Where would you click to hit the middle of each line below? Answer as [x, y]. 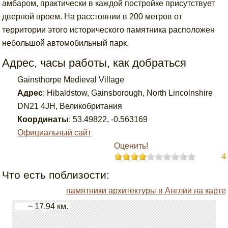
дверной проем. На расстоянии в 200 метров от [92, 17]
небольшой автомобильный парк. [66, 43]
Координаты [43, 119]
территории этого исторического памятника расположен [109, 30]
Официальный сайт [54, 133]
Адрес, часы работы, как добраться [94, 63]
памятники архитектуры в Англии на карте [146, 191]
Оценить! [131, 146]
